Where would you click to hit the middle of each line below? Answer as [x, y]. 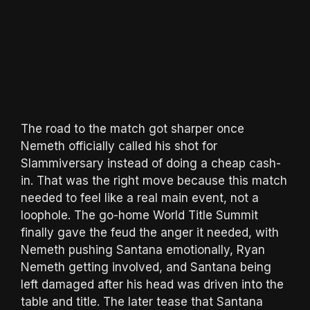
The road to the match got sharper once [133, 129]
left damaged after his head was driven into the [152, 285]
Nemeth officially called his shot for [119, 146]
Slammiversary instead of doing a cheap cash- [151, 164]
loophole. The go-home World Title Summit [139, 216]
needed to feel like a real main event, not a [140, 198]
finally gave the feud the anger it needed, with [150, 233]
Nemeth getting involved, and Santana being [146, 267]
